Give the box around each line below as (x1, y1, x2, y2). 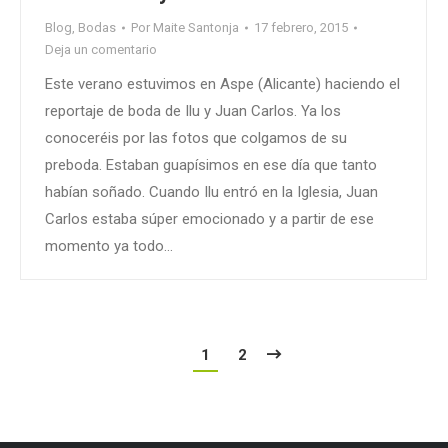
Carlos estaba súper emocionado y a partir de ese (45, 210, 374, 229)
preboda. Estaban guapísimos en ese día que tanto (45, 156, 377, 175)
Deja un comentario (45, 42, 157, 58)
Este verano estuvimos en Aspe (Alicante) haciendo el (45, 75, 400, 94)
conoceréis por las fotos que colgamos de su (45, 129, 347, 148)
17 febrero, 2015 (254, 20, 348, 36)
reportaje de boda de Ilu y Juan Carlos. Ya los (45, 102, 341, 121)
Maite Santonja (153, 20, 239, 36)
